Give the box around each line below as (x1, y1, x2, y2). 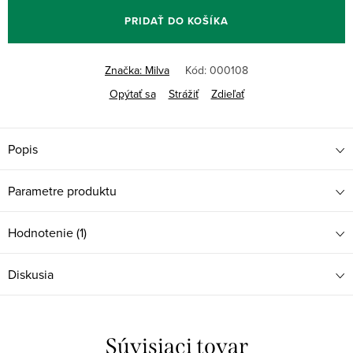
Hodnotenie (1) (8, 224, 87, 242)
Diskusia (8, 266, 54, 284)
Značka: (105, 62, 145, 79)
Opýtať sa (109, 86, 156, 102)
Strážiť (168, 86, 199, 102)
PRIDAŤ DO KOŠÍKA (124, 13, 229, 29)
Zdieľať (210, 86, 244, 102)
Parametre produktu (8, 182, 117, 200)
